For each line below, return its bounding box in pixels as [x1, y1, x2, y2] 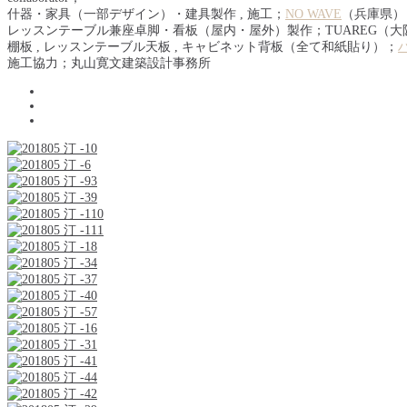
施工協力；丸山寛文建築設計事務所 [7, 56, 211, 70]
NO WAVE [285, 7, 342, 21]
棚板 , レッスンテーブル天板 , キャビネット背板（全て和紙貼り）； [7, 40, 398, 54]
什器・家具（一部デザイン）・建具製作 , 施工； [7, 7, 285, 21]
